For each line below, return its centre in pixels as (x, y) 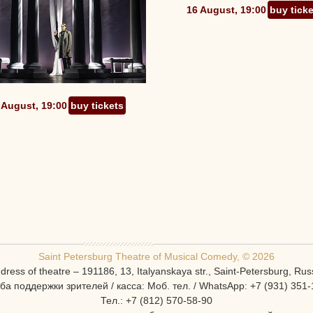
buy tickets (97, 105)
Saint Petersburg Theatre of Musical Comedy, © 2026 (156, 256)
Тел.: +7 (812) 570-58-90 (156, 300)
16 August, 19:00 (227, 10)
